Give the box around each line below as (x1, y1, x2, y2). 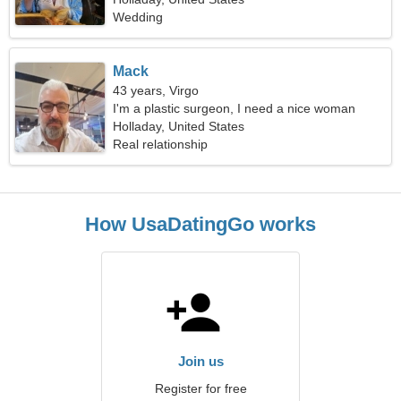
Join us (177, 354, 224, 369)
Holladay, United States (113, 119, 245, 133)
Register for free (154, 381, 247, 396)
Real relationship (113, 137, 209, 151)
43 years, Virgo (113, 83, 200, 98)
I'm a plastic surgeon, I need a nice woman (113, 101, 356, 115)
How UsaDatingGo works (85, 213, 316, 235)
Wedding (113, 10, 164, 24)
